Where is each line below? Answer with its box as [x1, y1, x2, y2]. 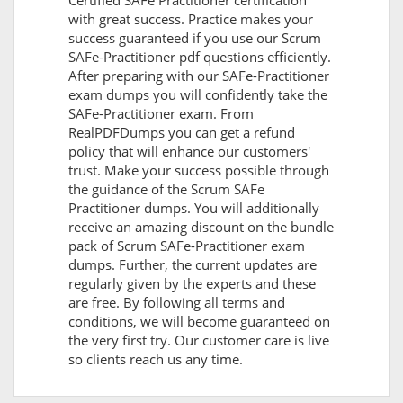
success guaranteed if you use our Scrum [68, 29, 321, 48]
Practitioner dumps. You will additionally [68, 199, 319, 218]
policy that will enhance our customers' [68, 142, 310, 161]
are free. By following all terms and [68, 293, 285, 312]
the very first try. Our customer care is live [68, 331, 329, 350]
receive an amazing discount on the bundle [68, 218, 334, 237]
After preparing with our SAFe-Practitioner [68, 67, 329, 85]
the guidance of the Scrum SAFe [68, 180, 264, 199]
